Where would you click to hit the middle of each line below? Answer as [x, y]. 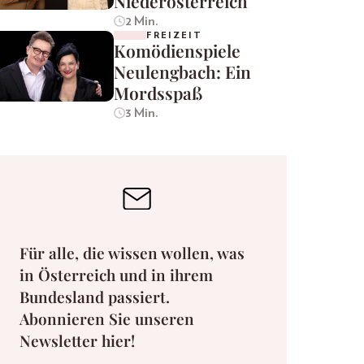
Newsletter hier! [77, 341]
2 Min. [141, 21]
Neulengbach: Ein [182, 71]
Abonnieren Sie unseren [107, 319]
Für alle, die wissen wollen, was [132, 253]
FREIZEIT [174, 35]
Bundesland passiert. [95, 297]
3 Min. [141, 113]
